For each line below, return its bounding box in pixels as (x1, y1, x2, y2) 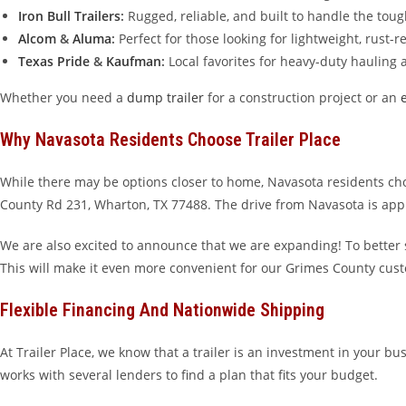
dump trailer (127, 89, 204, 106)
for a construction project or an (204, 89, 401, 106)
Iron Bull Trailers (18, 7, 121, 24)
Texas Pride (18, 53, 90, 70)
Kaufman (106, 53, 161, 70)
